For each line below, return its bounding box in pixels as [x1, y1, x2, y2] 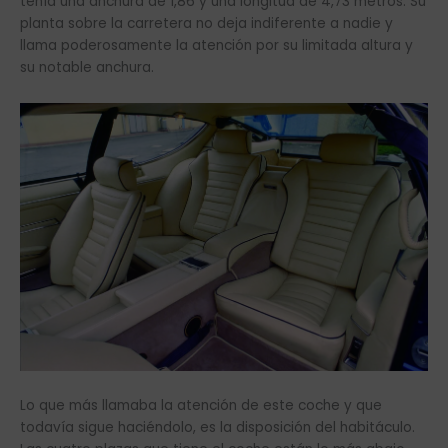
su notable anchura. [20, 57, 154, 77]
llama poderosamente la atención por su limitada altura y [20, 35, 413, 55]
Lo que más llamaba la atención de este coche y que [20, 396, 382, 416]
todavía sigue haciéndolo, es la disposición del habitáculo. [20, 418, 415, 438]
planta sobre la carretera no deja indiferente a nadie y [20, 13, 393, 33]
